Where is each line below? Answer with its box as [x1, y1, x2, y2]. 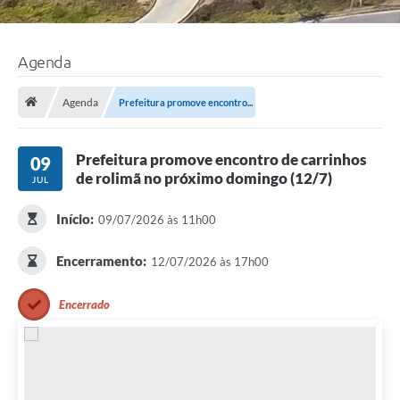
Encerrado [59, 297, 110, 312]
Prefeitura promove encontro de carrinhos [76, 150, 366, 170]
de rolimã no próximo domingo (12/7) [76, 169, 332, 188]
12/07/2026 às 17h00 [150, 254, 269, 270]
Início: [55, 211, 94, 228]
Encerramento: [55, 253, 146, 270]
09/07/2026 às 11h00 [97, 212, 216, 228]
